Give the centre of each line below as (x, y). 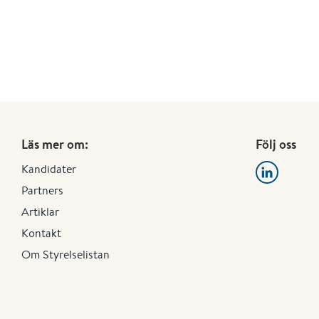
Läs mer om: (55, 144)
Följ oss (276, 144)
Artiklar (40, 211)
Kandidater (49, 169)
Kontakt (41, 233)
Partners (42, 190)
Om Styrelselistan (66, 254)
